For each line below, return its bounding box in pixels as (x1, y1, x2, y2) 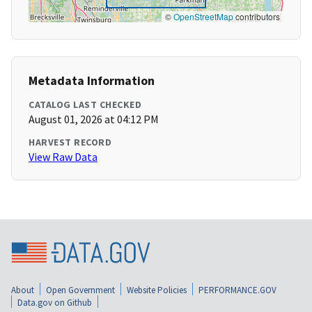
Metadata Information (29, 72, 155, 89)
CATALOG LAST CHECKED (29, 98, 141, 111)
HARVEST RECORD (29, 136, 111, 149)
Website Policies (127, 283, 187, 296)
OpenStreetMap (173, 10, 233, 23)
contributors (233, 10, 280, 23)
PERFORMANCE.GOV (198, 283, 276, 296)
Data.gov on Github (17, 296, 92, 309)
